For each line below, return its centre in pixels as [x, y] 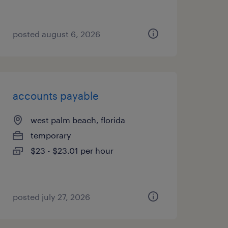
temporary [51, 135]
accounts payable [55, 96]
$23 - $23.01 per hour [72, 150]
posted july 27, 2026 [51, 197]
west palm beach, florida [78, 120]
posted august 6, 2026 [56, 34]
